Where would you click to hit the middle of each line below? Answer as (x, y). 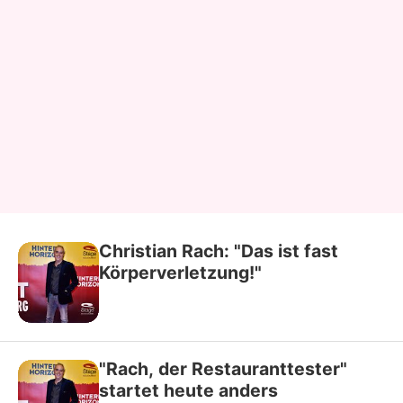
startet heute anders (188, 390)
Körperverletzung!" (180, 272)
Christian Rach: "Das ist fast (219, 251)
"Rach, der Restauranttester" (223, 368)
